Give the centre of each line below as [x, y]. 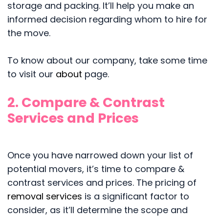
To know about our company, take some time [107, 61]
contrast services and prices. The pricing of [102, 183]
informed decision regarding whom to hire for [107, 20]
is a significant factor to [136, 197]
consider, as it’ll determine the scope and [98, 210]
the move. [29, 33]
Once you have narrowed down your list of [100, 155]
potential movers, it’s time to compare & [96, 169]
